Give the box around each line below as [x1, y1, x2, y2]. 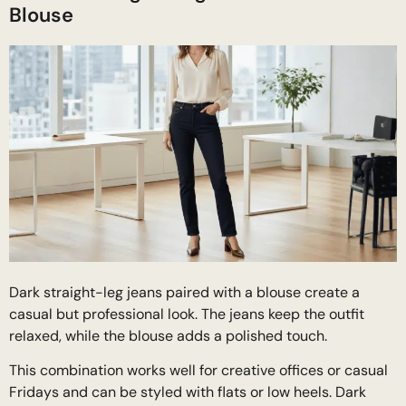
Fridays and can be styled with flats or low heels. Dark [9, 382, 366, 401]
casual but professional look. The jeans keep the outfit [9, 304, 364, 324]
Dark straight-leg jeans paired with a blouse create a [9, 282, 360, 302]
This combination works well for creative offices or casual [9, 360, 388, 380]
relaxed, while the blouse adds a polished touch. [9, 325, 327, 345]
